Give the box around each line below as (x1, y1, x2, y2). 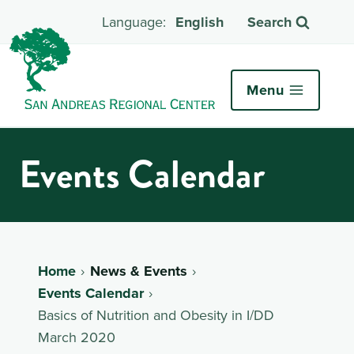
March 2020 (38, 326, 115, 347)
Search (247, 12, 292, 33)
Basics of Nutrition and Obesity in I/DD (38, 304, 274, 325)
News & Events (89, 260, 187, 281)
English (175, 12, 224, 33)
